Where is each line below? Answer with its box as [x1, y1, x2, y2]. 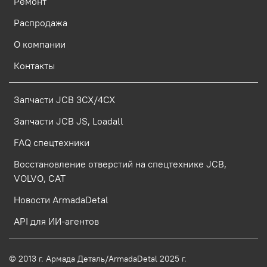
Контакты [14, 59, 55, 72]
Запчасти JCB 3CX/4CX [14, 93, 115, 105]
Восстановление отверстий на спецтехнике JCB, [14, 157, 226, 170]
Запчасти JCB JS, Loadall [14, 114, 123, 127]
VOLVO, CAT [14, 172, 66, 184]
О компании [14, 38, 66, 50]
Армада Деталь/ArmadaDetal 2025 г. [46, 253, 237, 264]
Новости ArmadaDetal [14, 193, 108, 206]
